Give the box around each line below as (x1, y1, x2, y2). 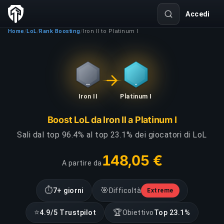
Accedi (185, 10, 210, 18)
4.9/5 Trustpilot (39, 208, 96, 216)
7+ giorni (52, 186, 83, 194)
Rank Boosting (39, 28, 80, 34)
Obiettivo (122, 208, 154, 216)
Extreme (147, 187, 173, 194)
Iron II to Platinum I (82, 28, 138, 34)
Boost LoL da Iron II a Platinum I (47, 114, 177, 125)
